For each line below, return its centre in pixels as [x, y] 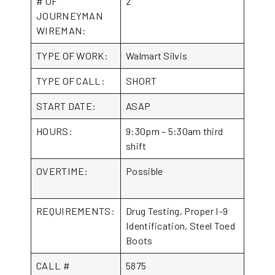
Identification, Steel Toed [180, 226]
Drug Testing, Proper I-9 [177, 211]
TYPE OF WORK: [72, 56]
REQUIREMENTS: [76, 211]
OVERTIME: [76, 171]
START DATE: [66, 106]
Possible [145, 171]
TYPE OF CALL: [71, 81]
